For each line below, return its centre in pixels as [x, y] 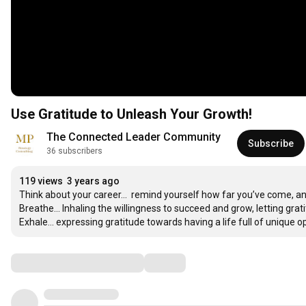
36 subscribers [74, 151]
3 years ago [93, 181]
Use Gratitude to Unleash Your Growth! [131, 114]
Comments [44, 263]
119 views [41, 181]
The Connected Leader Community [134, 137]
